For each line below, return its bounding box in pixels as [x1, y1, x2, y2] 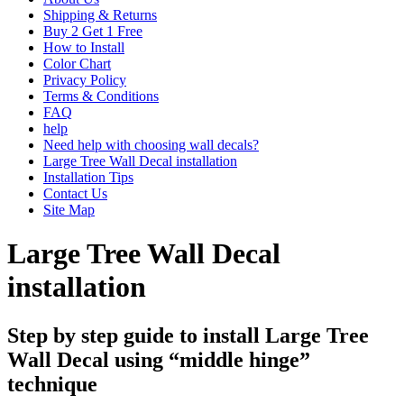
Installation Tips [43, 170, 133, 185]
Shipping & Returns [43, 7, 157, 23]
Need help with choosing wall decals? [43, 137, 259, 152]
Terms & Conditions [43, 88, 159, 104]
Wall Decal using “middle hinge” [7, 347, 310, 372]
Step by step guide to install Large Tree [7, 323, 369, 347]
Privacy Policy [43, 72, 126, 87]
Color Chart [43, 56, 111, 71]
